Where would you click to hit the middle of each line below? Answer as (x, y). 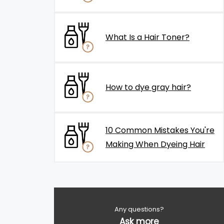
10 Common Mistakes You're (160, 130)
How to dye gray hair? (148, 87)
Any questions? (139, 209)
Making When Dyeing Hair (155, 144)
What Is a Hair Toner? (147, 37)
